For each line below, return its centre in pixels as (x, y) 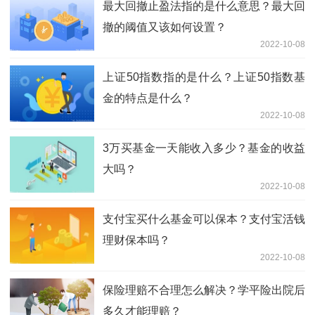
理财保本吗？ (136, 240)
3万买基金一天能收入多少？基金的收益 (204, 148)
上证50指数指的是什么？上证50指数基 (204, 77)
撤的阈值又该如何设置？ (165, 27)
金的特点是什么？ (148, 98)
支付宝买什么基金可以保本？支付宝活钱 (204, 219)
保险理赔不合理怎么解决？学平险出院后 (204, 290)
